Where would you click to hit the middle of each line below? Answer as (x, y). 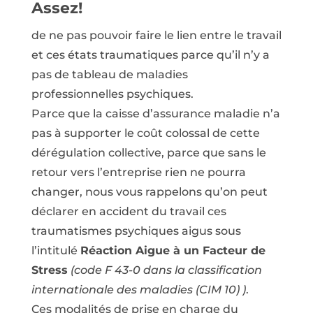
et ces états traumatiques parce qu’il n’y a (150, 55)
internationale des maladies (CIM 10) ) (138, 290)
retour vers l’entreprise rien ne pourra (138, 173)
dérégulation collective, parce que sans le (148, 153)
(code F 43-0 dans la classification (166, 270)
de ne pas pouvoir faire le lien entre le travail (156, 36)
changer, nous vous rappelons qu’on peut (149, 192)
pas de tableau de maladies (109, 75)
